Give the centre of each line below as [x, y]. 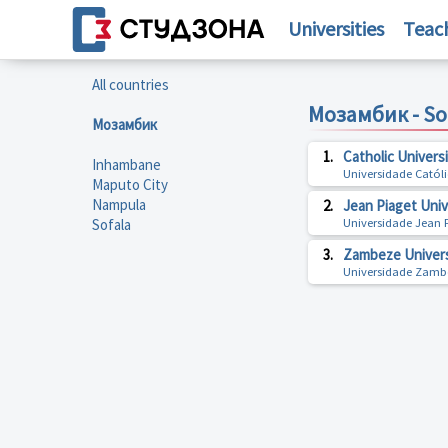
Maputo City [130, 184]
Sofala [111, 224]
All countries [130, 84]
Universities [335, 28]
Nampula [119, 204]
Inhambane [126, 164]
